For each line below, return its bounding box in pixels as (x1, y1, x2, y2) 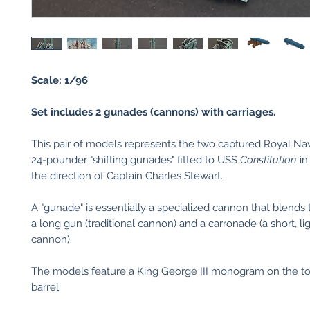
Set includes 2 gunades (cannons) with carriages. (31, 106, 275, 118)
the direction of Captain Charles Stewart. (31, 170, 223, 182)
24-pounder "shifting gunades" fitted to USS (31, 154, 240, 166)
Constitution (240, 154, 296, 166)
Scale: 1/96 (31, 74, 88, 86)
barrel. (31, 281, 61, 293)
